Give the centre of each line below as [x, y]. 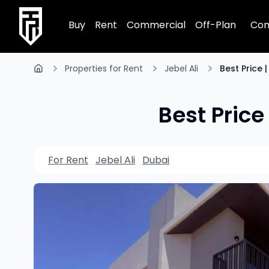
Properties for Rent [104, 68]
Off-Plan [216, 25]
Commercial [156, 25]
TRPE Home [46, 14]
